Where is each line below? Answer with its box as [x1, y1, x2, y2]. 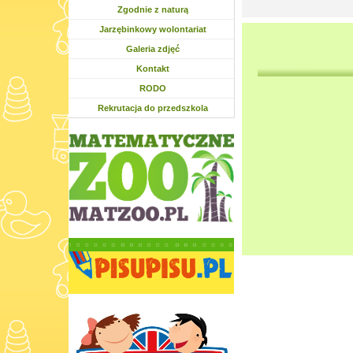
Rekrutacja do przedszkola [97, 103, 208, 113]
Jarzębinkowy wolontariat [98, 24, 206, 34]
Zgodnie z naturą [117, 5, 188, 14]
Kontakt [136, 64, 169, 73]
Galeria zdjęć [125, 44, 180, 54]
